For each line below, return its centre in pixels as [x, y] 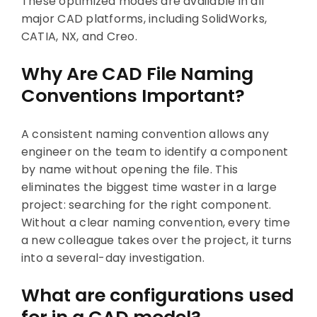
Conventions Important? [133, 96]
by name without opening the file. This [129, 169]
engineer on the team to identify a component [155, 151]
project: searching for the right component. [146, 204]
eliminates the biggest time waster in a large [149, 187]
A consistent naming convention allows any [145, 134]
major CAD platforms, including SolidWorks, [144, 19]
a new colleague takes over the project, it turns [156, 240]
